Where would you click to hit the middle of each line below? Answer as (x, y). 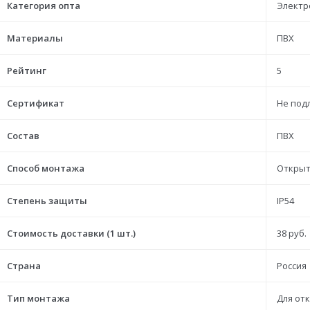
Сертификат (36, 103)
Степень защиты (47, 201)
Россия (292, 266)
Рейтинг (27, 71)
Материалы (35, 38)
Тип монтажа (38, 298)
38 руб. (292, 233)
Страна (24, 266)
